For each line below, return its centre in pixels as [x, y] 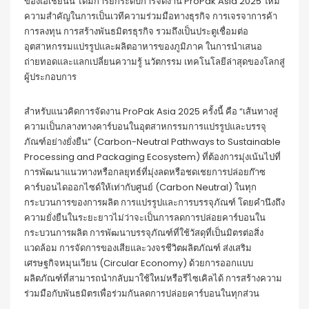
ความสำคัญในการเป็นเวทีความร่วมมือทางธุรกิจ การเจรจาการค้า [151, 16]
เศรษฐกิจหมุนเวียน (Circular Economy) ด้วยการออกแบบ [139, 263]
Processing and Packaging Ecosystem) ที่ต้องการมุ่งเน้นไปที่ [152, 157]
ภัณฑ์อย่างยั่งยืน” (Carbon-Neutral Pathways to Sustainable [152, 142]
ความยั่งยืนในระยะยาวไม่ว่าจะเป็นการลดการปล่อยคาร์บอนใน [145, 218]
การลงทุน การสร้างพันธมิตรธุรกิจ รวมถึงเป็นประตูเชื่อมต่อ [136, 31]
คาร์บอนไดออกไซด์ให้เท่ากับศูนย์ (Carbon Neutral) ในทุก [140, 187]
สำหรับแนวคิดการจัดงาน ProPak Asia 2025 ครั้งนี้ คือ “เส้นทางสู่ [151, 111]
